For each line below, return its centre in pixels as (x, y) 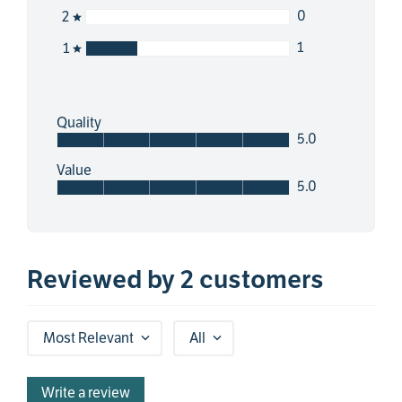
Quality (79, 122)
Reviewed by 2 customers (175, 280)
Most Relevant (88, 339)
